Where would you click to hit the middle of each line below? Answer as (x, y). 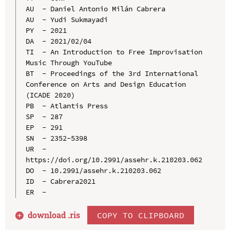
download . (49, 215)
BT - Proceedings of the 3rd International (112, 73)
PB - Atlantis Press (66, 106)
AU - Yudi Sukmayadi (66, 19)
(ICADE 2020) (50, 95)
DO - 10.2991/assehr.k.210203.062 (93, 170)
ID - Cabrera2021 (60, 181)
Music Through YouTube (69, 62)
